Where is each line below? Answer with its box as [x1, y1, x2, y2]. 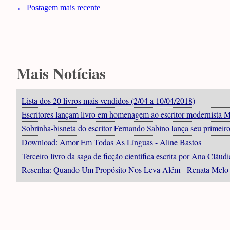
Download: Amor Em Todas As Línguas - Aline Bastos [22, 137, 201, 147]
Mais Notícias [16, 62, 106, 84]
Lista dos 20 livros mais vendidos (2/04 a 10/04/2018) [22, 95, 195, 106]
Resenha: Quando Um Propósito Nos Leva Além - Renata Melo [22, 164, 228, 175]
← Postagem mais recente [16, 3, 100, 12]
